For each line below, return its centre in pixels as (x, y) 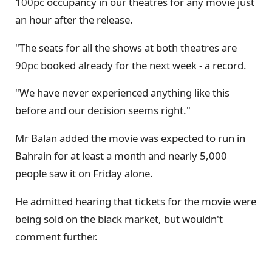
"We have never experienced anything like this (122, 93)
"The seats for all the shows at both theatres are (126, 47)
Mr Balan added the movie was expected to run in (130, 138)
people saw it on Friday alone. (84, 174)
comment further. (56, 236)
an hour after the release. (74, 19)
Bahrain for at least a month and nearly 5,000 (121, 156)
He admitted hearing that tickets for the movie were (136, 201)
